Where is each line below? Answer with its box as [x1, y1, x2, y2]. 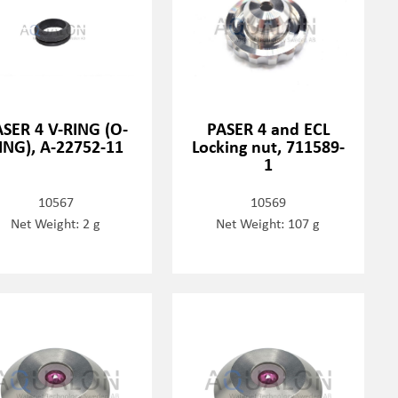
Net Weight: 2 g [11, 213, 101, 233]
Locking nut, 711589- [191, 134, 345, 158]
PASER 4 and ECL [206, 116, 330, 140]
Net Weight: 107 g [216, 213, 321, 233]
